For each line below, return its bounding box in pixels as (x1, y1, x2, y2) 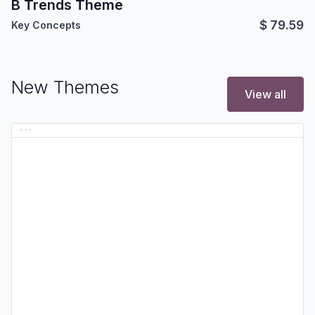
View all (245, 86, 286, 101)
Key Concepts (11, 19, 81, 32)
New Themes (11, 76, 119, 98)
